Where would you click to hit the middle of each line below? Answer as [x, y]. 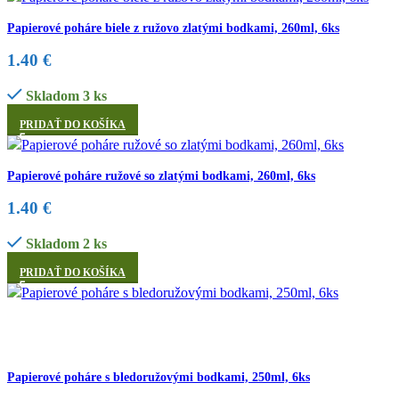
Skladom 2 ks [66, 243]
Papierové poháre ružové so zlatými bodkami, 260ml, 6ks [161, 175]
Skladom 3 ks [66, 95]
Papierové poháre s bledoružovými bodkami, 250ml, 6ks [159, 377]
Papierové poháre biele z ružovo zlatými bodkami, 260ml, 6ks [173, 28]
